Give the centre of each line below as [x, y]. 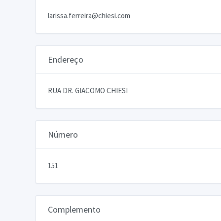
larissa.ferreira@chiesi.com [89, 15]
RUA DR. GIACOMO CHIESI [88, 90]
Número [63, 134]
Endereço [66, 59]
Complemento [74, 209]
